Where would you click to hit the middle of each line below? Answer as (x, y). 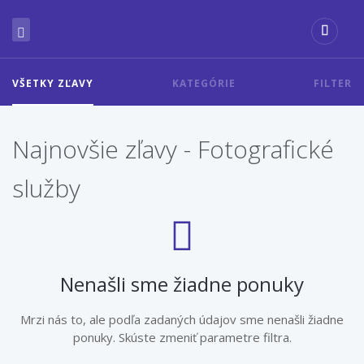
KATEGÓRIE (204, 83)
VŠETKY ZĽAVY (53, 83)
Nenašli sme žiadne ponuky (182, 284)
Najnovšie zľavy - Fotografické (173, 149)
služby (46, 188)
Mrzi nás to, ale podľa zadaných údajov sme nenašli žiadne (182, 319)
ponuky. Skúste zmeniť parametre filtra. (182, 337)
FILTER (333, 83)
